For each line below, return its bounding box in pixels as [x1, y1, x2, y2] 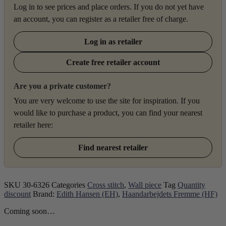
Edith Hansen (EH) [56, 190, 118, 199]
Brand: [33, 190, 56, 199]
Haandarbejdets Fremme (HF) [122, 190, 217, 199]
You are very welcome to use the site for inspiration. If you [14, 96, 200, 105]
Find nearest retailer [78, 143, 148, 152]
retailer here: [14, 121, 53, 130]
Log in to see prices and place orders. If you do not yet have [14, 3, 204, 12]
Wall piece [128, 181, 161, 190]
